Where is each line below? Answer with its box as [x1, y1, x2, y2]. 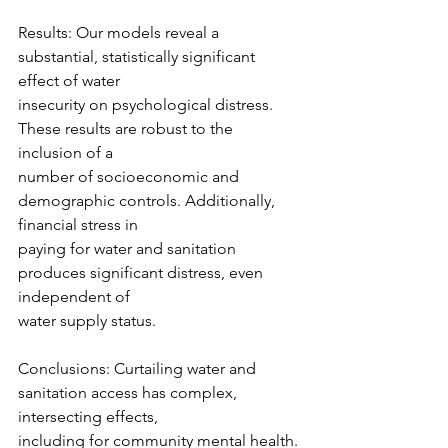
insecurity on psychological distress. [18, 95, 277, 114]
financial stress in [18, 215, 138, 234]
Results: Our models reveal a [18, 23, 223, 42]
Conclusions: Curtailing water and [18, 359, 260, 378]
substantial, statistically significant [18, 47, 259, 66]
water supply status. [18, 311, 156, 330]
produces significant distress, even [18, 263, 267, 282]
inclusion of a [18, 143, 113, 162]
